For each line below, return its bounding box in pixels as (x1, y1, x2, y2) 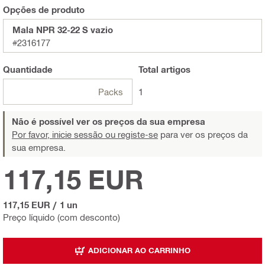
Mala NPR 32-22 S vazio (12, 24, 113, 35)
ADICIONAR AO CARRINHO (88, 245, 190, 256)
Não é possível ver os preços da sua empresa (12, 115, 205, 127)
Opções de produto (3, 4, 85, 15)
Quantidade (3, 63, 53, 75)
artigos (159, 63, 190, 75)
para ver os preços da (158, 128, 248, 140)
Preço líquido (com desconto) (3, 211, 120, 222)
